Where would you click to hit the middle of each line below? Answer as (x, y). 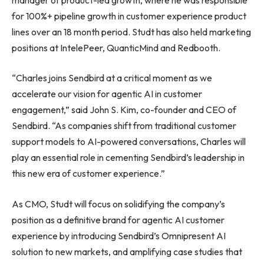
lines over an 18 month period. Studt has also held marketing (131, 32)
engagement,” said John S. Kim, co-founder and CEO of (124, 110)
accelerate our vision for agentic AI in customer (107, 94)
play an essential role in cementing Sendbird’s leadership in (128, 158)
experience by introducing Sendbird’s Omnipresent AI (119, 235)
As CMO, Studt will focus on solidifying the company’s (118, 204)
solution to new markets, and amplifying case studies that (127, 251)
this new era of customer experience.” (88, 174)
